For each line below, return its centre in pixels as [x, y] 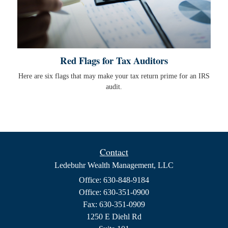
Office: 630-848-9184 [114, 180]
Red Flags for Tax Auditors [114, 60]
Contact [114, 151]
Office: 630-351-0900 [114, 192]
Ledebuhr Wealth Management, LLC [114, 165]
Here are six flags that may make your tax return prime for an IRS [114, 76]
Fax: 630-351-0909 [114, 204]
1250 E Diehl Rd [114, 216]
